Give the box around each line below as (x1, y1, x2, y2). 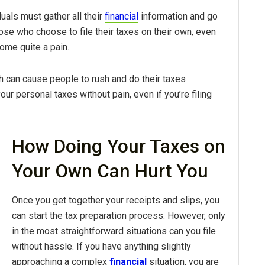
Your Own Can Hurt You (12, 160, 208, 182)
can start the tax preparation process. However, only (12, 210, 225, 222)
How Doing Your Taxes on (12, 135, 225, 157)
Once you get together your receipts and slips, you (12, 195, 219, 206)
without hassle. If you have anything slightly (12, 241, 191, 253)
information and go (138, 10, 218, 22)
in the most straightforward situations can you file (12, 225, 216, 237)
